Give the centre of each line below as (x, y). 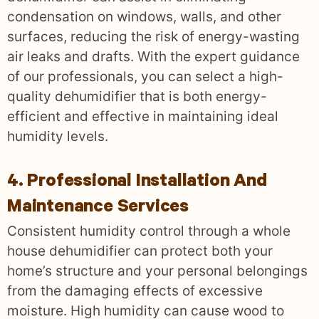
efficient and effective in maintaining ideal (143, 116)
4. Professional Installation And (137, 183)
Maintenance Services (98, 208)
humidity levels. (58, 136)
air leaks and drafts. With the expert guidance (153, 56)
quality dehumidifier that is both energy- (137, 96)
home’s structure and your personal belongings (157, 271)
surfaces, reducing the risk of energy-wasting (153, 36)
